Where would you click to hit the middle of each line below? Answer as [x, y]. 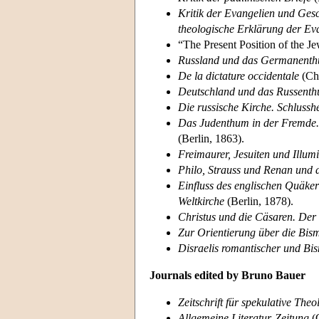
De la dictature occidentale [239, 75]
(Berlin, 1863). [211, 138]
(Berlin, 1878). [259, 201]
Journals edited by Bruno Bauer [228, 275]
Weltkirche [201, 201]
